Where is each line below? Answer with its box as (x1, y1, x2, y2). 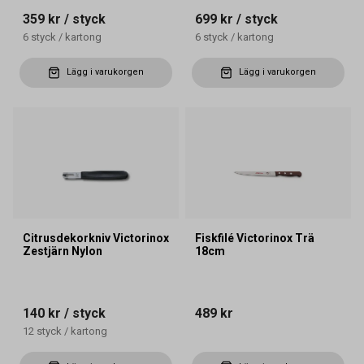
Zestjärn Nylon (23, 245, 102, 258)
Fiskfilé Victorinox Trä (195, 232, 314, 245)
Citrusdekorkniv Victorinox (23, 232, 169, 245)
